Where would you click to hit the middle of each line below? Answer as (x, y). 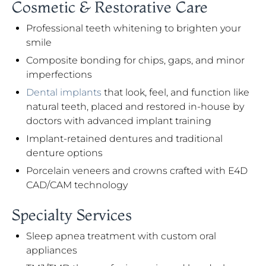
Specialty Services (72, 215)
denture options (64, 153)
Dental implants (64, 92)
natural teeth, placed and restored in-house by (135, 107)
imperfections (59, 75)
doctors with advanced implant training (119, 121)
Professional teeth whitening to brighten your (134, 28)
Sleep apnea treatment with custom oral (121, 236)
